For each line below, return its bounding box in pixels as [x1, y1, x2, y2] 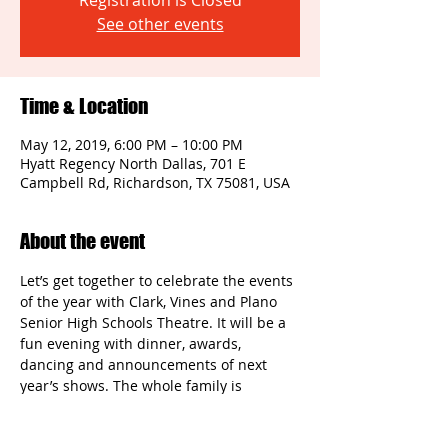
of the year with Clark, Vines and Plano [20, 292, 281, 311]
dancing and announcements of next [20, 355, 271, 374]
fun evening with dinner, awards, [20, 334, 245, 353]
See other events [96, 13, 224, 35]
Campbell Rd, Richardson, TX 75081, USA [20, 173, 290, 192]
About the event [20, 229, 145, 253]
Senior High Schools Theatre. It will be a [20, 313, 290, 332]
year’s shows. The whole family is [20, 376, 246, 395]
